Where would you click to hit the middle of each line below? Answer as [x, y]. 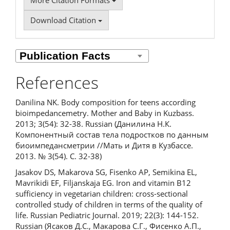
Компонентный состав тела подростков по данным [112, 134]
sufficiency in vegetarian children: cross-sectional [102, 194]
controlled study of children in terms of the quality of [109, 204]
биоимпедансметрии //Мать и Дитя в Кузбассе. [104, 145]
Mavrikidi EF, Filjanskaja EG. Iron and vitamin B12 [103, 183]
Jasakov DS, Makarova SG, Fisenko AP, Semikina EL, [106, 172]
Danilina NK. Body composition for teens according [106, 102]
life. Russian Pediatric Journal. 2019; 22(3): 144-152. [107, 215]
